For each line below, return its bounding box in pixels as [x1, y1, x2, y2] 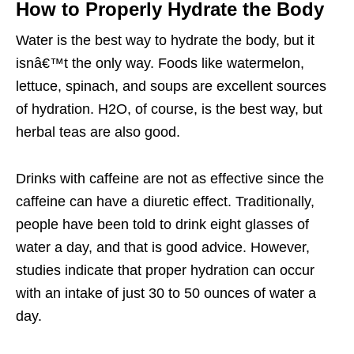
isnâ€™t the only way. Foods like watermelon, [16, 55, 304, 72]
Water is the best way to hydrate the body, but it [16, 32, 314, 49]
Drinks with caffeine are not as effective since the [16, 171, 324, 187]
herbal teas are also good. [16, 124, 180, 141]
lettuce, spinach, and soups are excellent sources [16, 78, 326, 95]
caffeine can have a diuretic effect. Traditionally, [16, 194, 314, 210]
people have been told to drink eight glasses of [16, 217, 309, 233]
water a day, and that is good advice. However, [16, 239, 310, 256]
